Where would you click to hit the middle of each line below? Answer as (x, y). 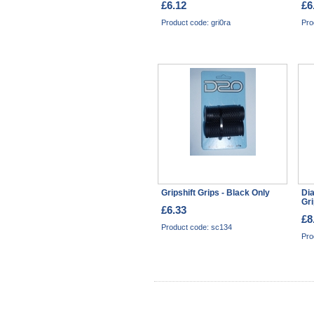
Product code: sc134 (197, 227)
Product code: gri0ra (196, 22)
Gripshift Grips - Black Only (216, 192)
